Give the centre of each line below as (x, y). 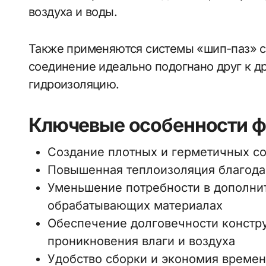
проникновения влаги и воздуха (141, 241)
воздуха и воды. (73, 12)
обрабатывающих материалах (135, 205)
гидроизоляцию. (74, 84)
